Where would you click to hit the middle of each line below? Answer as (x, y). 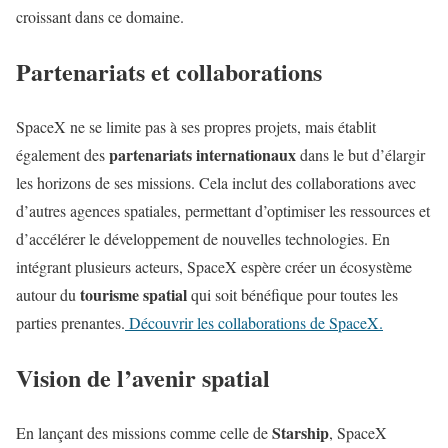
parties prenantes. (70, 323)
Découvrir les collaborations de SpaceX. (254, 323)
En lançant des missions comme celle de (144, 432)
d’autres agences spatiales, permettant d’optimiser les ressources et (223, 211)
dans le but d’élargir (360, 155)
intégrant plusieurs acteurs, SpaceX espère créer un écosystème (214, 267)
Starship (300, 432)
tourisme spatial (133, 295)
